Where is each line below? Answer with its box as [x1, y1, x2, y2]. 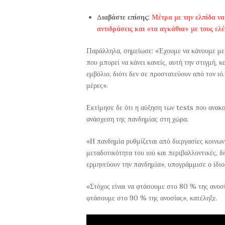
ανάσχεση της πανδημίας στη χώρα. [86, 115, 188, 124]
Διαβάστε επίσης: [97, 13, 152, 22]
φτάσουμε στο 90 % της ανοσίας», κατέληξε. [86, 193, 217, 203]
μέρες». [86, 81, 108, 90]
